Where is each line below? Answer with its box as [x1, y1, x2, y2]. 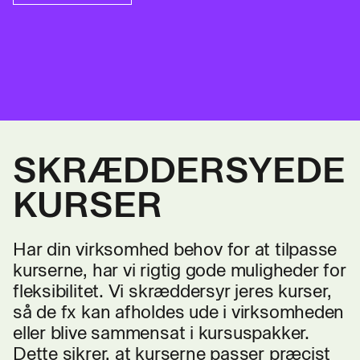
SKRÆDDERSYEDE [13, 149, 346, 191]
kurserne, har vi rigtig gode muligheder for [13, 260, 346, 281]
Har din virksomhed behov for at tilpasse [13, 239, 337, 260]
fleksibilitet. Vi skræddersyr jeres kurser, [13, 280, 332, 302]
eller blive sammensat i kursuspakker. [13, 322, 309, 344]
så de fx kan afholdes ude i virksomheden [13, 301, 345, 323]
